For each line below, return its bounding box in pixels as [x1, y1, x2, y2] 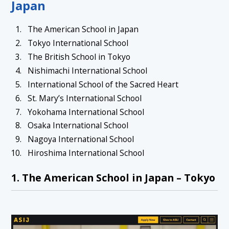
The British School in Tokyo [27, 51, 130, 62]
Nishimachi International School [27, 64, 147, 76]
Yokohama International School [27, 106, 144, 118]
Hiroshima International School [27, 147, 144, 159]
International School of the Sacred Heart [27, 78, 178, 90]
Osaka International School [27, 120, 128, 131]
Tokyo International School [27, 37, 128, 49]
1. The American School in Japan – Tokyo [11, 170, 216, 185]
